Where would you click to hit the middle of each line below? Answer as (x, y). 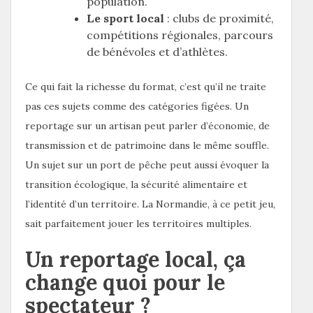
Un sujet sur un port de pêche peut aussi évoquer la (147, 165)
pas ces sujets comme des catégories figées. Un (137, 106)
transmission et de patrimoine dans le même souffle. (147, 145)
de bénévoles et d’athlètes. (157, 51)
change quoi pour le (125, 282)
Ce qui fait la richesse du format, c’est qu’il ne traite (146, 86)
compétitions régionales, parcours (180, 35)
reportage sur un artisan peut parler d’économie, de (147, 125)
